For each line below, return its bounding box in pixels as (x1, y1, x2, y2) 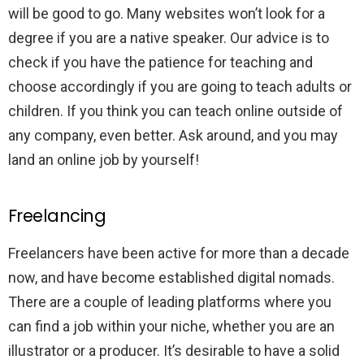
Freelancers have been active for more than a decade (8, 244, 349, 262)
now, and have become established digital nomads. (8, 268, 335, 286)
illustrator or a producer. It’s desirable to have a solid (8, 341, 340, 359)
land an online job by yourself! (8, 150, 199, 168)
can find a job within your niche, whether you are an (8, 317, 335, 335)
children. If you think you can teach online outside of (8, 102, 343, 119)
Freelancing (8, 203, 106, 227)
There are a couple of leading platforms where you (8, 292, 331, 310)
